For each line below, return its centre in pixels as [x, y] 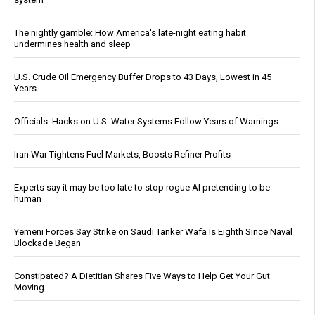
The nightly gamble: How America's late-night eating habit [130, 33]
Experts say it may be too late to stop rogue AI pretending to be [142, 188]
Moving [29, 288]
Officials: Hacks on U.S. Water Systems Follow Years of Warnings [146, 122]
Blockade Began [47, 243]
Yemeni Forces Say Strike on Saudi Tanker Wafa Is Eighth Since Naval [153, 232]
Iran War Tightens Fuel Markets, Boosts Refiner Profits [122, 155]
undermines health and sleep [72, 44]
